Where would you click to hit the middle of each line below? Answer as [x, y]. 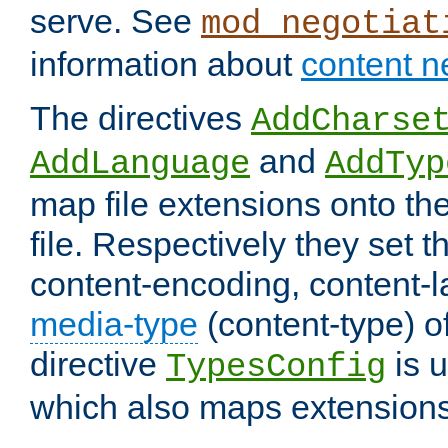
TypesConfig [276, 367]
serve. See [115, 21]
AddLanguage [140, 164]
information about [165, 64]
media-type [114, 324]
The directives [140, 118]
